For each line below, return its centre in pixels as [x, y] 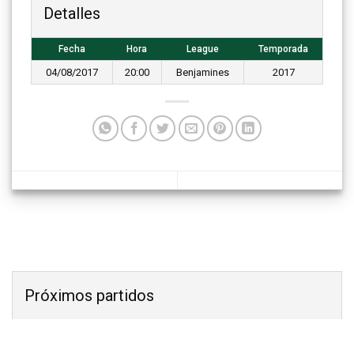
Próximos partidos [89, 296]
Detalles [72, 13]
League [202, 49]
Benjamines [203, 72]
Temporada [283, 49]
